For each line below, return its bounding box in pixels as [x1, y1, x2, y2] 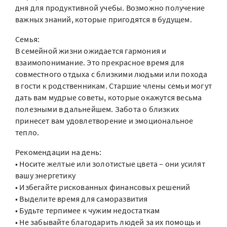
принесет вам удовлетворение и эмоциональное [15, 116, 194, 126]
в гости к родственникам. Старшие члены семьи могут [15, 81, 212, 91]
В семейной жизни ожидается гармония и [15, 46, 167, 56]
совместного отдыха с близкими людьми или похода [15, 69, 208, 79]
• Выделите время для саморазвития [15, 194, 148, 204]
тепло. [15, 127, 40, 137]
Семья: [15, 34, 40, 44]
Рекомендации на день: [15, 147, 102, 157]
